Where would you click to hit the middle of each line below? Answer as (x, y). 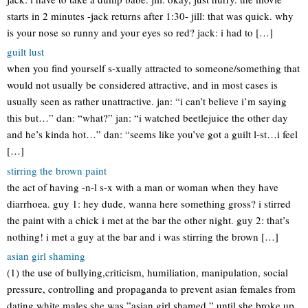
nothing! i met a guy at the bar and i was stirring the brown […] (143, 236)
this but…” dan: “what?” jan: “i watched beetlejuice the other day (147, 118)
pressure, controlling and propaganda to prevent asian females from (151, 289)
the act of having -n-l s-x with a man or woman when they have (143, 187)
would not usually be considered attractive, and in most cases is (142, 85)
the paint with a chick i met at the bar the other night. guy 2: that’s (148, 220)
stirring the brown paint (57, 170)
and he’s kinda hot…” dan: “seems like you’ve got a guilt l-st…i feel (152, 134)
